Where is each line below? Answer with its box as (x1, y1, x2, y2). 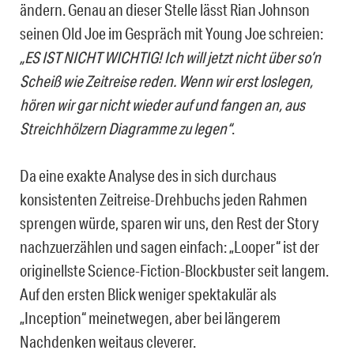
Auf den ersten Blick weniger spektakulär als (20, 284, 277, 303)
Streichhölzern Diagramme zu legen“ (20, 118, 232, 137)
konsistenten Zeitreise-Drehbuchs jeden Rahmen (20, 189, 307, 209)
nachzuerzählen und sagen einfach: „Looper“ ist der (20, 236, 319, 256)
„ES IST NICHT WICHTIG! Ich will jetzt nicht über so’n (20, 47, 321, 66)
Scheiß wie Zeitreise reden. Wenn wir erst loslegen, (20, 70, 313, 90)
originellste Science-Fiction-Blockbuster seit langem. (20, 260, 329, 280)
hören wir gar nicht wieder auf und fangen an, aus (20, 94, 305, 114)
